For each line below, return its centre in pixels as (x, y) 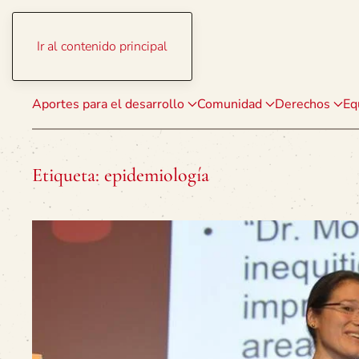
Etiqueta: (68, 175)
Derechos (303, 104)
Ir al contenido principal (102, 46)
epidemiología (157, 175)
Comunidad (230, 104)
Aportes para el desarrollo (108, 104)
